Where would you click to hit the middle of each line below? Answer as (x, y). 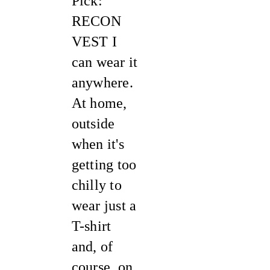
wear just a (104, 206)
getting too (104, 165)
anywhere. (102, 83)
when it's (98, 144)
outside (93, 124)
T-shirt (91, 226)
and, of (92, 246)
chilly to (96, 185)
